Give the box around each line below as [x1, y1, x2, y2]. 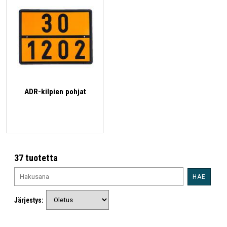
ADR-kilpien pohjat [24, 87, 86, 96]
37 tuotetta [14, 153, 58, 164]
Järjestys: [14, 196, 44, 204]
